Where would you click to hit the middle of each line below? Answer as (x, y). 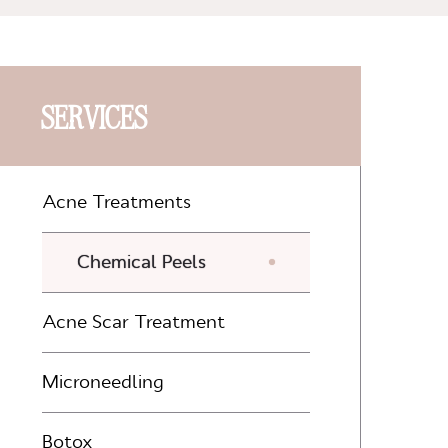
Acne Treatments (116, 202)
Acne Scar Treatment (133, 322)
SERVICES (94, 115)
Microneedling (103, 382)
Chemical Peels (141, 262)
